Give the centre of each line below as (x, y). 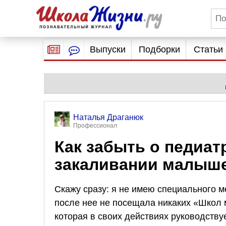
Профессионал (95, 126)
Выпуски (107, 49)
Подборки (160, 49)
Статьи (208, 49)
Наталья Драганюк (108, 117)
